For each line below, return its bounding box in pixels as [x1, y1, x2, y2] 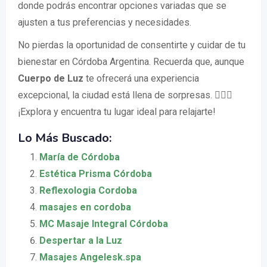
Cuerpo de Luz [18, 73, 83, 84]
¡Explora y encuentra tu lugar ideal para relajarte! [18, 106, 216, 117]
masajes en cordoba [39, 201, 131, 213]
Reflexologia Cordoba [39, 185, 137, 196]
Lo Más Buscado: [18, 130, 111, 146]
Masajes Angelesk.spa [39, 252, 141, 263]
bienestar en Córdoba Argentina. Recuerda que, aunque [18, 56, 244, 67]
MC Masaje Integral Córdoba [39, 218, 168, 229]
